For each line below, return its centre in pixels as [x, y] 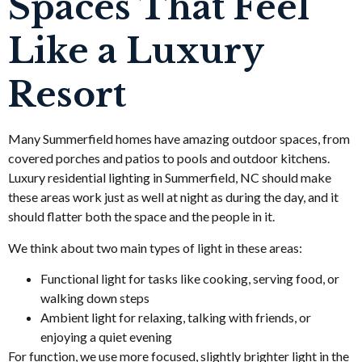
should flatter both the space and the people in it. [141, 217]
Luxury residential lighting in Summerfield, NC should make [170, 178]
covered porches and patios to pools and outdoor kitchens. [169, 158]
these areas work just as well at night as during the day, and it [173, 197]
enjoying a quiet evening [109, 337]
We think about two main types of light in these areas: [155, 247]
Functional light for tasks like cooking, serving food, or [190, 279]
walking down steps [97, 298]
